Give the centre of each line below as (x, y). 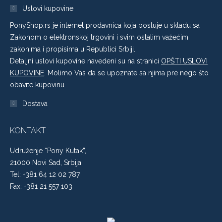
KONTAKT (28, 131)
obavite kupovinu (37, 85)
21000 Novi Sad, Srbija (46, 163)
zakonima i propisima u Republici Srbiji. (73, 49)
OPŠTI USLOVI (184, 61)
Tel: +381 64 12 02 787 (45, 174)
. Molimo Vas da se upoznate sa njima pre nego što (126, 73)
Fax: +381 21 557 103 (41, 186)
